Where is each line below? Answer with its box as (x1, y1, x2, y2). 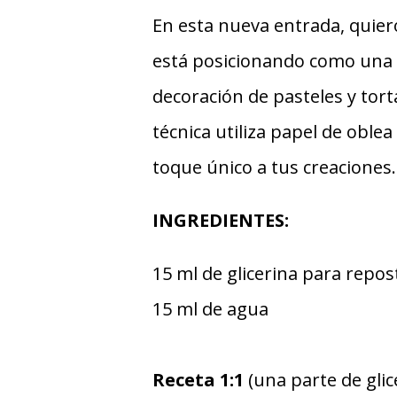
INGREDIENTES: (152, 207, 289, 232)
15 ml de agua (152, 296, 269, 321)
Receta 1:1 (152, 367, 248, 392)
